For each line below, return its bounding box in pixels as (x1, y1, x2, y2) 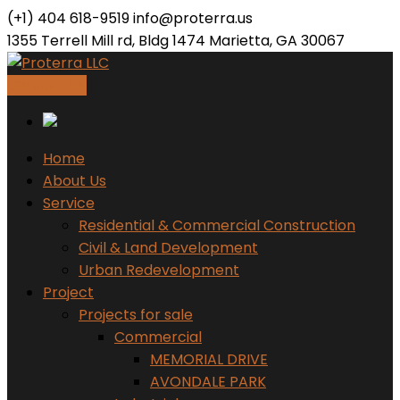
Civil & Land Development (79, 237, 258, 258)
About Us (43, 171, 106, 191)
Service (43, 193, 95, 213)
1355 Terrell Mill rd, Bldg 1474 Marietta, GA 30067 (7, 30, 345, 51)
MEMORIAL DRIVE (150, 349, 268, 370)
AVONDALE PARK (150, 371, 266, 392)
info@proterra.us (133, 8, 253, 29)
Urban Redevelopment (79, 260, 239, 280)
